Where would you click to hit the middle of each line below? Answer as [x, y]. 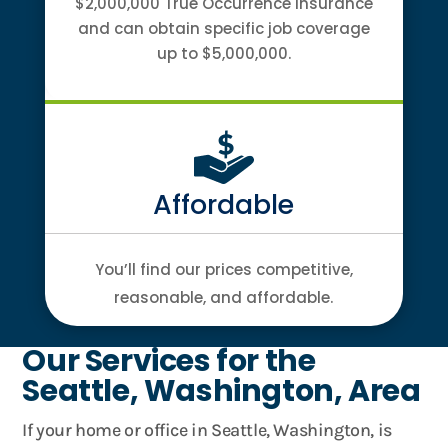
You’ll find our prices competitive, [223, 269]
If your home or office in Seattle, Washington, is [207, 430]
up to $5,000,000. [223, 53]
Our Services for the [169, 361]
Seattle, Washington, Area [221, 391]
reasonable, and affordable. [224, 297]
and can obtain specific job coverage [223, 28]
